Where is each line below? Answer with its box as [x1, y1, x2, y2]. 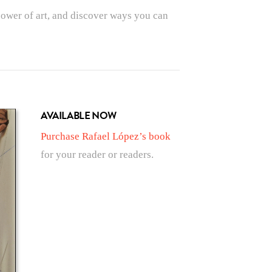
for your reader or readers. [41, 149, 154, 161]
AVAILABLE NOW [41, 107, 117, 123]
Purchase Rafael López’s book [41, 131, 171, 143]
